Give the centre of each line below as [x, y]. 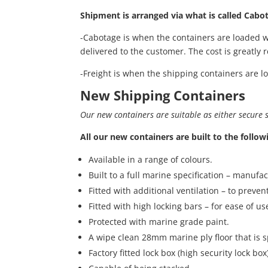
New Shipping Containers [163, 95]
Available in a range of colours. [151, 160]
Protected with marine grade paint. [159, 222]
